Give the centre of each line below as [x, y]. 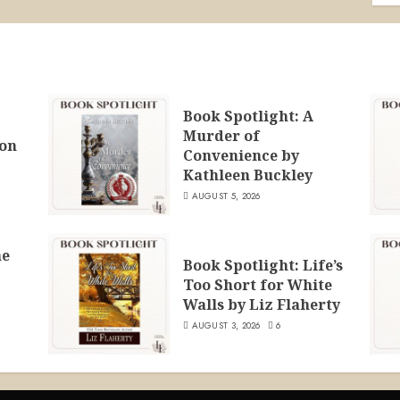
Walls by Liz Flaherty [261, 304]
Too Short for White [257, 284]
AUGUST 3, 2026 [226, 325]
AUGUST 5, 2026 [226, 196]
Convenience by [241, 155]
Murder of [221, 135]
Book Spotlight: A [248, 116]
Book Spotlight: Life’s [262, 265]
